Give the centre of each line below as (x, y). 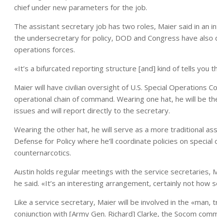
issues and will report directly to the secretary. (92, 110)
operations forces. (45, 49)
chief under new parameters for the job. (81, 7)
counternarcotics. (43, 153)
